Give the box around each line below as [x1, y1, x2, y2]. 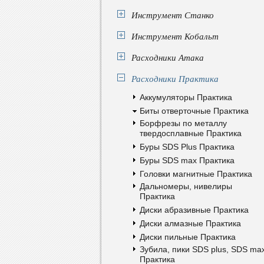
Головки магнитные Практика [140, 169, 252, 179]
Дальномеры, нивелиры [140, 181, 232, 191]
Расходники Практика [131, 72, 219, 84]
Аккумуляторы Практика [140, 93, 232, 102]
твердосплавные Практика [140, 128, 242, 138]
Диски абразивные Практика [140, 205, 249, 214]
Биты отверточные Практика [140, 106, 249, 115]
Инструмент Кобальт [131, 30, 219, 42]
